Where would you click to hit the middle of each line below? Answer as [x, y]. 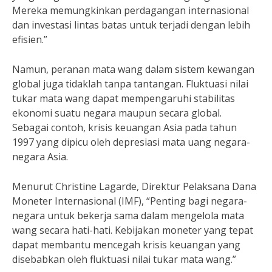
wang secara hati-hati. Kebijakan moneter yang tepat [133, 230]
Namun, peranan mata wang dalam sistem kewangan [133, 69]
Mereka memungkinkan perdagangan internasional [131, 10]
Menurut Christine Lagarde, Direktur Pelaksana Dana [134, 186]
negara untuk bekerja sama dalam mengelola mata [128, 216]
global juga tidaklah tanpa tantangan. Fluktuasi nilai [130, 84]
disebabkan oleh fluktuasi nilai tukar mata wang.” [124, 259]
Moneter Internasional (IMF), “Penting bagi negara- [130, 201]
